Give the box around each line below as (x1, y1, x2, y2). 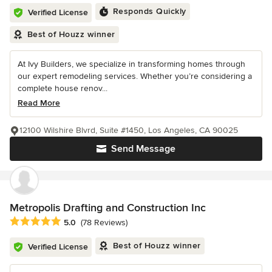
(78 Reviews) (81, 217, 127, 228)
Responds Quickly (112, 5, 186, 16)
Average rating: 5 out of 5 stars (9, 215, 139, 228)
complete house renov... (18, 83, 107, 93)
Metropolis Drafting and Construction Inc (10, 200, 206, 214)
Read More (18, 97, 60, 108)
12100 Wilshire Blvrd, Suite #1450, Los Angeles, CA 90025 (19, 124, 238, 135)
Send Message (111, 142, 175, 155)
